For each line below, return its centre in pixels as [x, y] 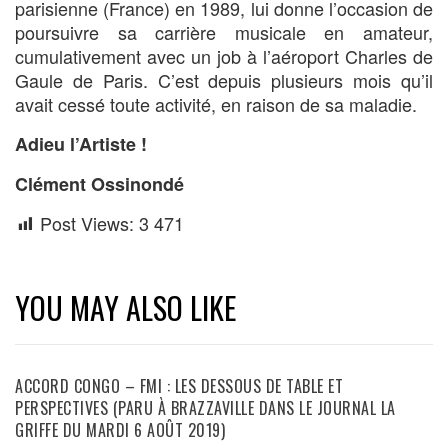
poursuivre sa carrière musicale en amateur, [224, 32]
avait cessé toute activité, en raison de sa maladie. [216, 104]
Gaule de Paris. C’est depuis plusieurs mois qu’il [224, 80]
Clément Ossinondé [99, 184]
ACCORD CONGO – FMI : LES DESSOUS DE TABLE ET [179, 386]
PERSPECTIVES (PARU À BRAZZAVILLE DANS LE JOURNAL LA [205, 408]
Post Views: [89, 223]
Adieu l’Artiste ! [81, 144]
